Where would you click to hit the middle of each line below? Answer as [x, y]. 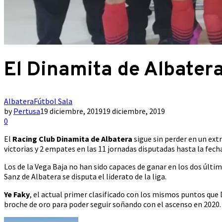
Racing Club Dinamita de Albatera [72, 139]
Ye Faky [17, 194]
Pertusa [27, 111]
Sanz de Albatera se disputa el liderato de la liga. [85, 176]
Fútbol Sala [53, 101]
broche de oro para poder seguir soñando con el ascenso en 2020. [112, 204]
